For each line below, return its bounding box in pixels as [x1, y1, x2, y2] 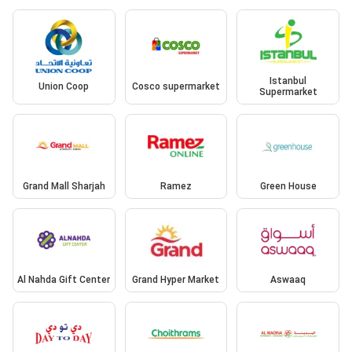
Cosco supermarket [131, 81, 220, 93]
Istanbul [269, 75, 307, 87]
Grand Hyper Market [132, 274, 220, 286]
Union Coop [38, 81, 90, 93]
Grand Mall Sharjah [22, 180, 105, 192]
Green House [259, 180, 317, 192]
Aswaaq [270, 274, 306, 286]
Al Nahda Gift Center [17, 274, 111, 286]
